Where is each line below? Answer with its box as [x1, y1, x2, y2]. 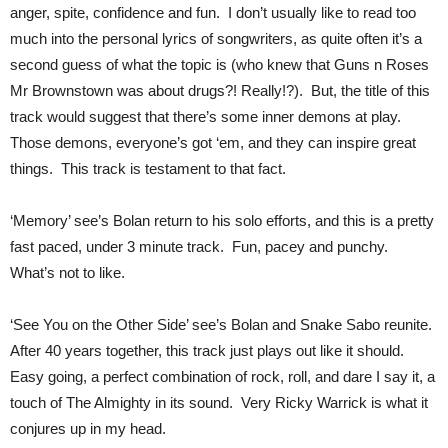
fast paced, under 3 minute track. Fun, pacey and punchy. [10, 238, 392, 255]
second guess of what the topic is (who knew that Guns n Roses [10, 56, 429, 73]
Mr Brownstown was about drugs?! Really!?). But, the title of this [10, 82, 430, 99]
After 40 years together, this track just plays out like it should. [10, 342, 408, 359]
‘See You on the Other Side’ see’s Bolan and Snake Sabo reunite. [10, 316, 436, 333]
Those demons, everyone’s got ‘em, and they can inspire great [10, 134, 416, 151]
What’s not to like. [10, 264, 133, 281]
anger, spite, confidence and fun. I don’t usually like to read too [10, 4, 416, 21]
